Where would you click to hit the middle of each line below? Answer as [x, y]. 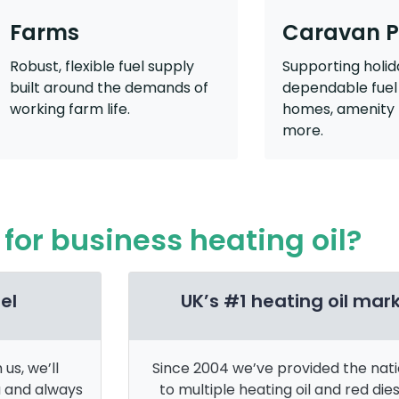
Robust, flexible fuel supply [102, 67]
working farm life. [69, 110]
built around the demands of [109, 88]
